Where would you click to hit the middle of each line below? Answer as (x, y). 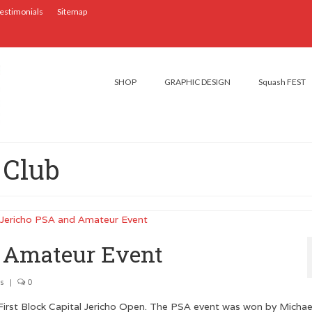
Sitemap (72, 11)
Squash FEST (282, 82)
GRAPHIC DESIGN (197, 82)
